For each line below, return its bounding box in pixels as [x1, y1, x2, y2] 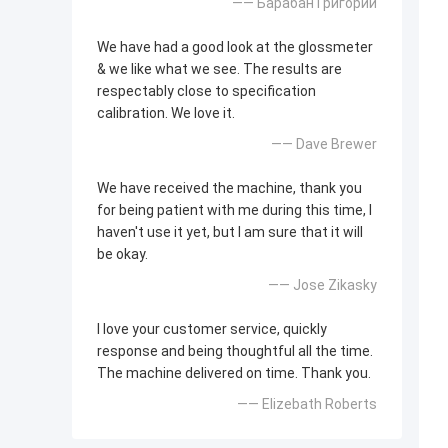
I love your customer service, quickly [97, 321, 327, 338]
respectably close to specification [97, 83, 316, 100]
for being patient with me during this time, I [97, 202, 372, 219]
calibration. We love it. [97, 105, 235, 122]
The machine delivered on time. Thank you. [97, 365, 371, 382]
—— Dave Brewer [271, 136, 377, 153]
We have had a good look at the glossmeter [97, 39, 373, 56]
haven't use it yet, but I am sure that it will [97, 224, 363, 241]
